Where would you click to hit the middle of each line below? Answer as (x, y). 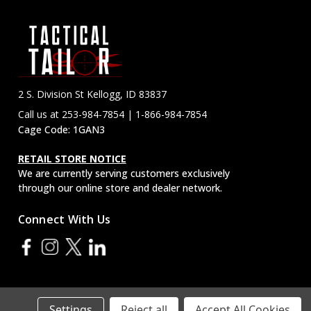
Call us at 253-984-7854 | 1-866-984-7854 (112, 114)
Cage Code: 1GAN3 (61, 129)
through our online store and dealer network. (120, 188)
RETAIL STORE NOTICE (72, 159)
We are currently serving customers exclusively (124, 173)
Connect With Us (64, 220)
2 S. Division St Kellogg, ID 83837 (92, 94)
